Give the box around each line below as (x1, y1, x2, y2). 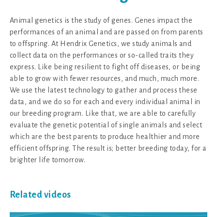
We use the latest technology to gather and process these (10, 86, 198, 94)
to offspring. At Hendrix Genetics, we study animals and (10, 39, 192, 47)
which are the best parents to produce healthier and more (10, 132, 200, 140)
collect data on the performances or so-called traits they (10, 51, 194, 59)
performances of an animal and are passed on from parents (10, 28, 203, 36)
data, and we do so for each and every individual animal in (10, 97, 201, 106)
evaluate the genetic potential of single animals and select (10, 121, 202, 129)
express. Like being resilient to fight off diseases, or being (10, 62, 201, 71)
